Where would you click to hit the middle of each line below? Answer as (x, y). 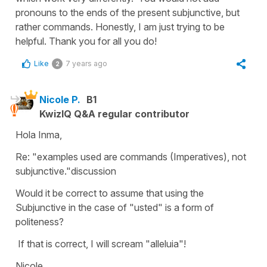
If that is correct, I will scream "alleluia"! (101, 243)
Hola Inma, (39, 134)
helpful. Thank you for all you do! (87, 41)
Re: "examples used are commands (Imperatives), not (131, 156)
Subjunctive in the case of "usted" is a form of (115, 207)
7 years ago (86, 63)
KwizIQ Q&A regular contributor (114, 114)
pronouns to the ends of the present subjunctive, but (128, 12)
